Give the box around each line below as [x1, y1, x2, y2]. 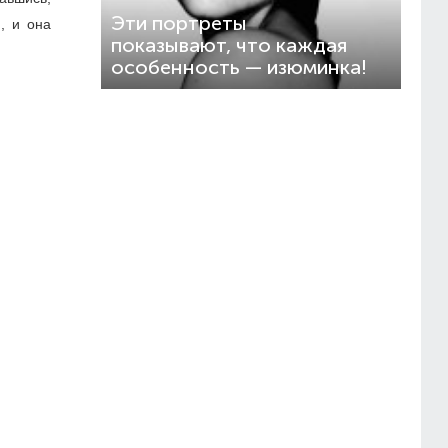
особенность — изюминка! [111, 56, 367, 79]
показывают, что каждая [111, 34, 347, 57]
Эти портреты [111, 12, 247, 35]
